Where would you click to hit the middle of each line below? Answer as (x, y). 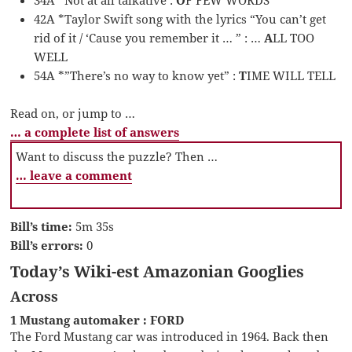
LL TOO (294, 37)
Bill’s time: (42, 226)
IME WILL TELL (291, 75)
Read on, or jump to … (73, 113)
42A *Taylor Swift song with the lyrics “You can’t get (180, 18)
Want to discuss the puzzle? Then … (117, 156)
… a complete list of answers (95, 132)
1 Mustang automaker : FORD (98, 319)
